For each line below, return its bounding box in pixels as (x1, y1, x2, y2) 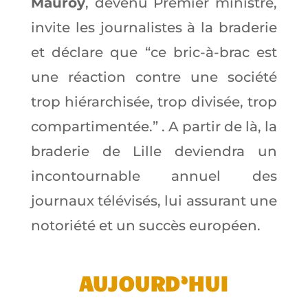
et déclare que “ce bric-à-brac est (30, 43, 278, 60)
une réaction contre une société (30, 68, 278, 85)
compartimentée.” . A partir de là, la (30, 118, 278, 135)
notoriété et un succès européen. (30, 217, 261, 234)
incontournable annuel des (30, 167, 278, 184)
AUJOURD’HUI (79, 268, 229, 296)
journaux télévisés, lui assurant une (30, 192, 278, 209)
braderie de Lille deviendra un (30, 142, 278, 159)
